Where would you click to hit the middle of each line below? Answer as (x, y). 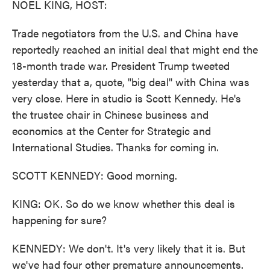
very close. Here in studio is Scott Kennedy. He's (127, 98)
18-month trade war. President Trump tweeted (121, 65)
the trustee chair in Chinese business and (110, 114)
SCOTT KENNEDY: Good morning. (95, 175)
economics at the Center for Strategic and (111, 130)
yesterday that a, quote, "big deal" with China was (131, 82)
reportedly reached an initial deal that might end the (135, 49)
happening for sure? (59, 220)
